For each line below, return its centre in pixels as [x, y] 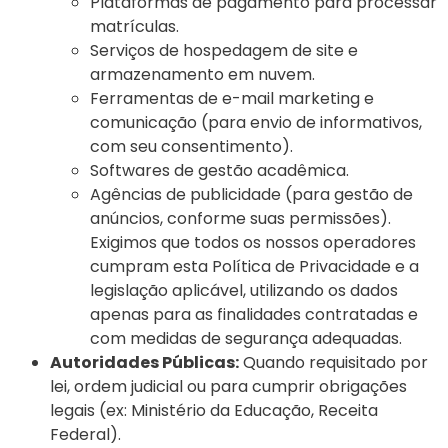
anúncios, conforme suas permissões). [240, 218]
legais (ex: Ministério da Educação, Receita [214, 410]
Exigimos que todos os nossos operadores [253, 242]
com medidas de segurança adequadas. [246, 338]
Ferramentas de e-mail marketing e [232, 98]
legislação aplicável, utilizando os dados [244, 290]
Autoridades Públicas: [144, 362]
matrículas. [134, 26]
